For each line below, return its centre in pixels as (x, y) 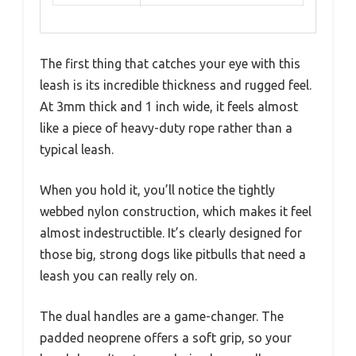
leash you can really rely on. (118, 276)
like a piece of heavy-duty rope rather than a (166, 128)
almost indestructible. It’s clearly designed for (171, 233)
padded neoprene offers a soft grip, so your (166, 338)
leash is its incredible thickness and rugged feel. (176, 85)
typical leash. (77, 150)
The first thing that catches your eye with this (170, 64)
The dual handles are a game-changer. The (162, 317)
